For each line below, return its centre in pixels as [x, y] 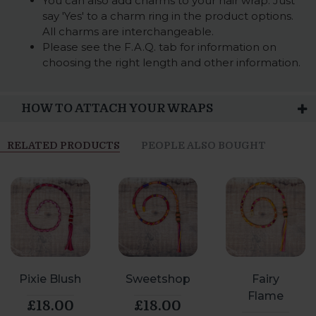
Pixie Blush [50, 279]
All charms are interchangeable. [128, 32]
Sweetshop [158, 279]
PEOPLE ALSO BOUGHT [203, 146]
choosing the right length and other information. [171, 63]
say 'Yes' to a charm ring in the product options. [168, 16]
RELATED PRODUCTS [63, 146]
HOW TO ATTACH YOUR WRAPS [117, 109]
